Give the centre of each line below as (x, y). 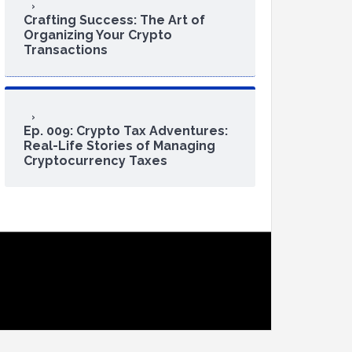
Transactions (66, 50)
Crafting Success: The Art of (114, 20)
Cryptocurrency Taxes (95, 161)
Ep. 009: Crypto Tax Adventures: (126, 131)
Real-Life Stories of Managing (119, 146)
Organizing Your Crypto (98, 35)
